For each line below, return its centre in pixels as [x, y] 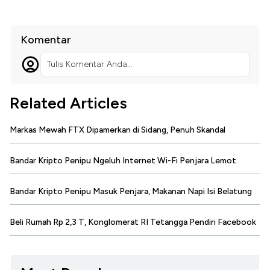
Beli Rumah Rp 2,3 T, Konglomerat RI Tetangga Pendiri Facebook [133, 222]
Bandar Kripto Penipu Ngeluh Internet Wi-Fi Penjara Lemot [123, 161]
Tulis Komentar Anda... [89, 64]
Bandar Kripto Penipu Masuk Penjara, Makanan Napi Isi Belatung [131, 192]
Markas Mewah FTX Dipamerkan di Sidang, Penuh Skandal [118, 130]
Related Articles [68, 103]
